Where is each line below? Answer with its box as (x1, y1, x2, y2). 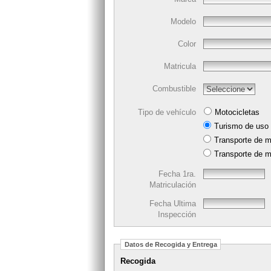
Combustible (152, 83, 196, 93)
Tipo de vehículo (138, 107, 196, 117)
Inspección (158, 209, 196, 219)
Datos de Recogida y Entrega (124, 240, 217, 248)
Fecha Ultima (149, 198, 196, 208)
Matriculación (149, 180, 196, 189)
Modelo (171, 16, 196, 26)
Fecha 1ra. (158, 169, 196, 178)
